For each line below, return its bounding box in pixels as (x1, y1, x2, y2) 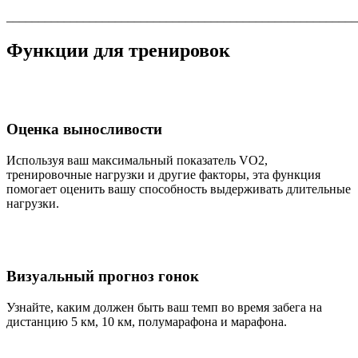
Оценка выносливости (6, 121, 162, 138)
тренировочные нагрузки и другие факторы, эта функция (6, 168, 320, 182)
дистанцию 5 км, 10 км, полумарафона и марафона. (6, 314, 287, 328)
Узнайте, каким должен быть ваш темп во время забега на (6, 300, 322, 314)
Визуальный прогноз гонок (6, 267, 199, 284)
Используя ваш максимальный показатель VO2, (6, 153, 268, 168)
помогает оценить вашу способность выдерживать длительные (6, 182, 351, 197)
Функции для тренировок (6, 39, 230, 61)
